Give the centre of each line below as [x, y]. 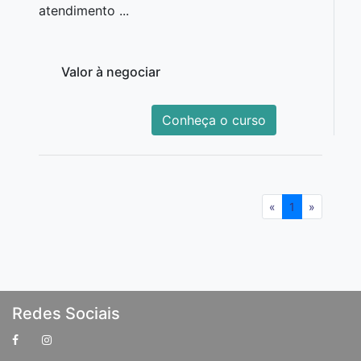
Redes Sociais [66, 314]
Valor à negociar [111, 72]
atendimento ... [84, 11]
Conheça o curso [214, 120]
